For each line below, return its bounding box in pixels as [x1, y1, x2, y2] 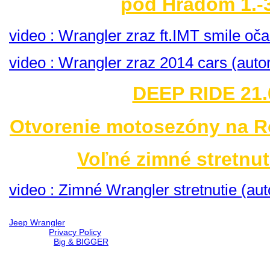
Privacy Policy [49, 227, 101, 237]
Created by [9, 237, 54, 247]
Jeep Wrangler [9, 218, 65, 228]
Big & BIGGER [54, 237, 108, 247]
